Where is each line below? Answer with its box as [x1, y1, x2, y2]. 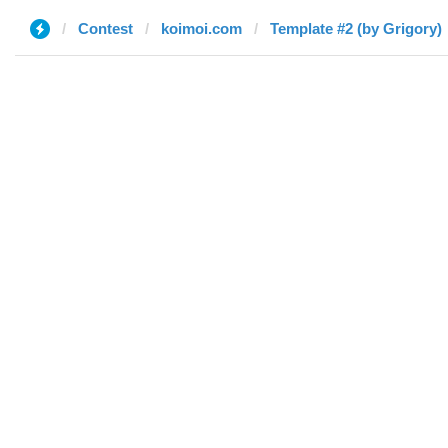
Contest [78, 20, 133, 37]
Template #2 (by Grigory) [270, 20, 442, 37]
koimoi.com [161, 20, 242, 37]
